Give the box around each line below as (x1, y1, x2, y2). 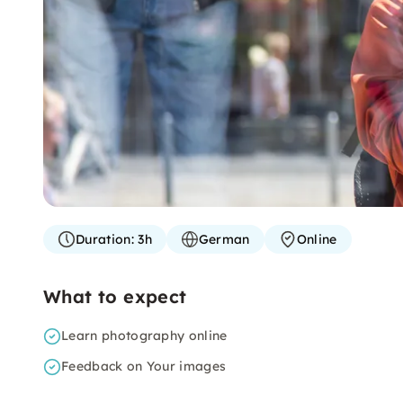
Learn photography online (61, 327, 228, 344)
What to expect (43, 285, 187, 308)
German (198, 231, 250, 247)
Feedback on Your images (61, 358, 227, 374)
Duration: (76, 231, 134, 247)
